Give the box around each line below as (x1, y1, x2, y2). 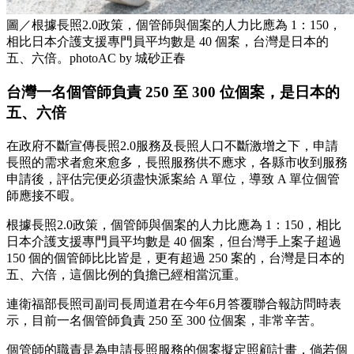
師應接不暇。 (6, 188, 82, 202)
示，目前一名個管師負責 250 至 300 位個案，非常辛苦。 (6, 313, 322, 327)
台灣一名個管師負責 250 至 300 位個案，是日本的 (6, 84, 340, 101)
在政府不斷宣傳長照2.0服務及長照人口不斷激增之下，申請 (6, 138, 338, 153)
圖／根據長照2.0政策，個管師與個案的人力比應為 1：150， (6, 18, 341, 32)
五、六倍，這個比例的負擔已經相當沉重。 (6, 267, 247, 281)
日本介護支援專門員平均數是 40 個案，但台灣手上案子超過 (6, 234, 341, 248)
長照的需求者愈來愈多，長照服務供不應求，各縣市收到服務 (6, 155, 348, 169)
